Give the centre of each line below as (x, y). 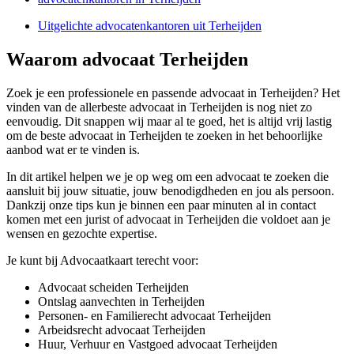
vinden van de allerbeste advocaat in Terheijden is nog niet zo (159, 107)
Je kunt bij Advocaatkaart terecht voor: (102, 261)
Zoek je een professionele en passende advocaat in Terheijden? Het (173, 93)
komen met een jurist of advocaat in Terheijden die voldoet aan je (168, 220)
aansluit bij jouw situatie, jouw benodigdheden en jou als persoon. (170, 191)
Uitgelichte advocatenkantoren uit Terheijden (150, 26)
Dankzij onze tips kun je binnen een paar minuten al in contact (161, 205)
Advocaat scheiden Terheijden (113, 288)
